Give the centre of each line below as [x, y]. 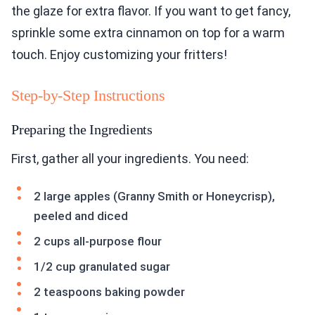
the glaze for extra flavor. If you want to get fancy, [151, 11]
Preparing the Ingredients [82, 130]
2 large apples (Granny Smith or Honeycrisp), [154, 197]
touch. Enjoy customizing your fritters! [119, 55]
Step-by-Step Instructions [88, 96]
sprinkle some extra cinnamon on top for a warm [148, 33]
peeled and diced [81, 216]
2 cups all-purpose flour [98, 242]
